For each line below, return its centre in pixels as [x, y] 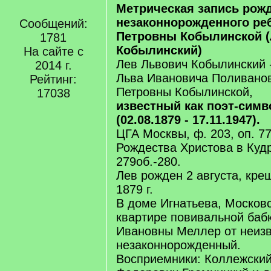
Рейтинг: [53, 79]
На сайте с [53, 51]
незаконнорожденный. [178, 245]
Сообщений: [53, 24]
